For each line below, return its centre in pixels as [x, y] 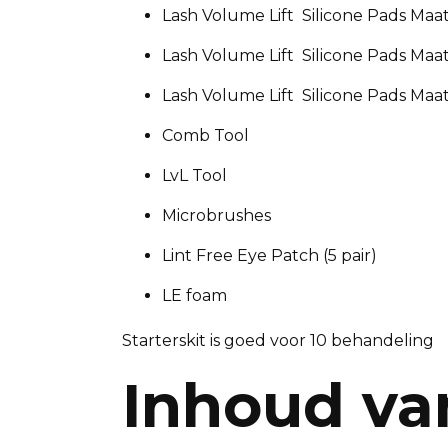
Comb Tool [205, 135]
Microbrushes [216, 215]
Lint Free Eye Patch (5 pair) [269, 255]
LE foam [194, 295]
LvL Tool [194, 175]
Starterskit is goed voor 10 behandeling [278, 340]
